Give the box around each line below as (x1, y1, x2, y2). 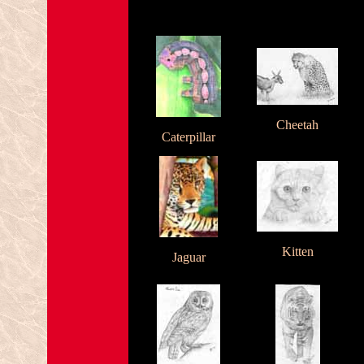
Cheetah (276, 118, 318, 132)
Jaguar (171, 250, 206, 264)
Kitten (281, 245, 314, 258)
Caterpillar (162, 130, 215, 144)
